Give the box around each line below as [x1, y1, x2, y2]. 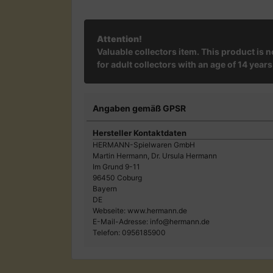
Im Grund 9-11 [93, 161, 140, 171]
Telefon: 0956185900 [93, 227, 166, 237]
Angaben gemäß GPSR [93, 102, 186, 113]
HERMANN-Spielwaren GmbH [93, 140, 195, 149]
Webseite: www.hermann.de [93, 205, 187, 215]
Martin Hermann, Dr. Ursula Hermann [93, 151, 217, 160]
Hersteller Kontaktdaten [93, 127, 186, 138]
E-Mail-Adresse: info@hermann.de [93, 216, 210, 226]
